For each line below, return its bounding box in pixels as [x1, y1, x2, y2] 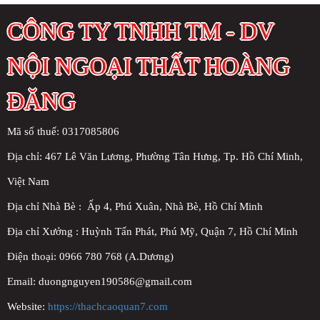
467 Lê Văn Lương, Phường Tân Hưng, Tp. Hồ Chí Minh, [45, 151, 303, 163]
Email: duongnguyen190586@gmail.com [7, 276, 192, 288]
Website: [7, 301, 48, 313]
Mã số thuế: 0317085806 [7, 126, 119, 138]
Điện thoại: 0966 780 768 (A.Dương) [7, 251, 174, 263]
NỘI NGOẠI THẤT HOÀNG [7, 54, 290, 80]
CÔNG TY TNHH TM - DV [7, 19, 274, 45]
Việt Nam [7, 176, 49, 188]
